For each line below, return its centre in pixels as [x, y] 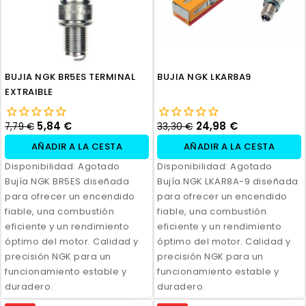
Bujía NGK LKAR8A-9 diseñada [228, 181]
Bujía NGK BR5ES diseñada [67, 181]
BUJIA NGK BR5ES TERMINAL [70, 76]
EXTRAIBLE [29, 92]
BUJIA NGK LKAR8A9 [204, 76]
